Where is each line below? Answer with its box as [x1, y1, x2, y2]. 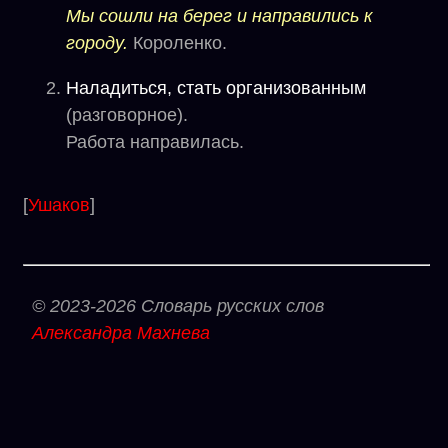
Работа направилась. [66, 132, 244, 152]
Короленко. [128, 33, 227, 53]
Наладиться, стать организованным [66, 78, 366, 98]
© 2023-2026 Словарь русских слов [32, 296, 324, 316]
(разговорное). [66, 105, 188, 125]
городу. [66, 33, 128, 53]
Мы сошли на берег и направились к [66, 6, 373, 26]
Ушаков [28, 195, 90, 215]
